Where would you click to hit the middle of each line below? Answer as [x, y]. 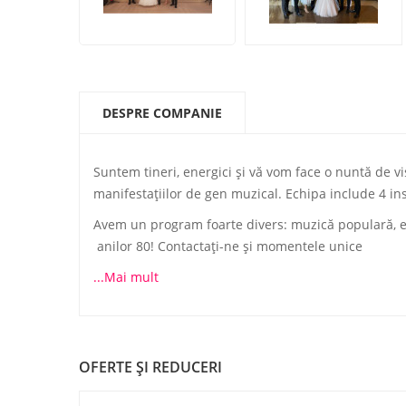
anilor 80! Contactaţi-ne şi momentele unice [228, 246]
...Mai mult [126, 277]
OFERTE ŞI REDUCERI [150, 367]
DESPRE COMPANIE [162, 113]
